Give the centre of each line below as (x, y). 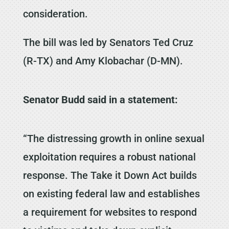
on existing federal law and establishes (111, 193)
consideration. (55, 14)
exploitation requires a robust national (109, 157)
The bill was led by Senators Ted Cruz (108, 42)
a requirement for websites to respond (110, 212)
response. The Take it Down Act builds (110, 175)
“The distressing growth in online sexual (113, 138)
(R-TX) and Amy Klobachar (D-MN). (103, 61)
